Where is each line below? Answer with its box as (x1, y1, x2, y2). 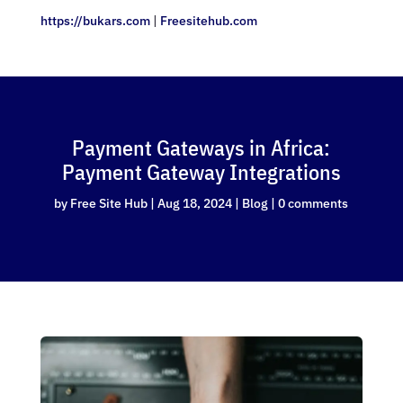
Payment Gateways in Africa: (72, 133, 331, 163)
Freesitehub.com (159, 13, 257, 30)
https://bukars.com (40, 13, 150, 30)
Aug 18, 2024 (157, 195, 233, 212)
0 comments (278, 195, 349, 212)
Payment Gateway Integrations (61, 157, 341, 187)
